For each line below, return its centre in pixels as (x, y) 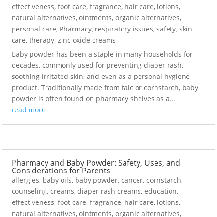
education (161, 191)
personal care (34, 29)
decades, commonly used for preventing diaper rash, (98, 65)
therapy (42, 40)
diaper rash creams (109, 191)
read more (29, 109)
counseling (30, 191)
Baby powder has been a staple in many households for (102, 54)
